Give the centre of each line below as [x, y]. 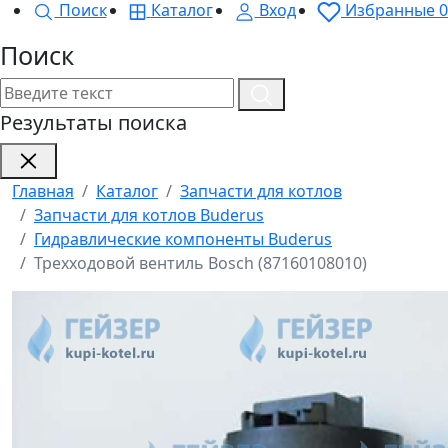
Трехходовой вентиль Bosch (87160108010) [200, 263]
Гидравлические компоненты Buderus [183, 239]
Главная [43, 191]
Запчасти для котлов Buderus [149, 215]
